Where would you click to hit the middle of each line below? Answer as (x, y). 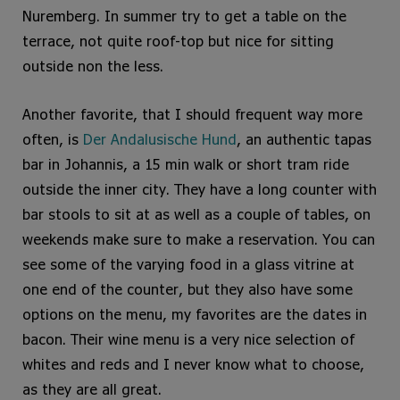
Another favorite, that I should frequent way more (192, 114)
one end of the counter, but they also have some (187, 289)
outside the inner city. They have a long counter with (200, 189)
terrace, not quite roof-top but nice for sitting (178, 41)
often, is (53, 139)
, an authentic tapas (304, 139)
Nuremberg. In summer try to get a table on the (184, 16)
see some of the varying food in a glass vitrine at (188, 264)
